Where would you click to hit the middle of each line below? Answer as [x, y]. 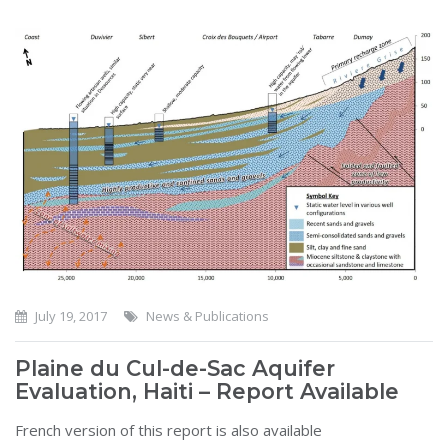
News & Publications [207, 315]
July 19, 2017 [69, 315]
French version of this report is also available [168, 429]
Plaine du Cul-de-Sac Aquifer [175, 367]
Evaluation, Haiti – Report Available [207, 390]
